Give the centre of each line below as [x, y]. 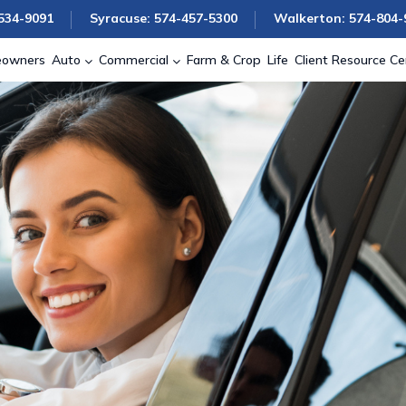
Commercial [134, 59]
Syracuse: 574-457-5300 [164, 18]
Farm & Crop [224, 59]
